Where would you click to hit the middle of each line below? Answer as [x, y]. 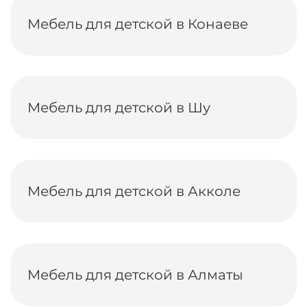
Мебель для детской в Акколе [134, 191]
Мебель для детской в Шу [119, 108]
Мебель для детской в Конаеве [138, 24]
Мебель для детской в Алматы [135, 275]
